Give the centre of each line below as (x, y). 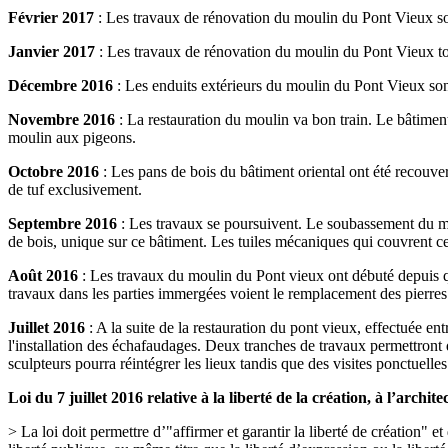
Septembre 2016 (62, 224)
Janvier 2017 (53, 52)
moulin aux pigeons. (72, 138)
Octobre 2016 (55, 172)
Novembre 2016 (63, 120)
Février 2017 (51, 18)
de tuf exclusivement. (75, 190)
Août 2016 (43, 276)
